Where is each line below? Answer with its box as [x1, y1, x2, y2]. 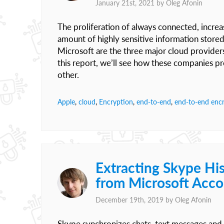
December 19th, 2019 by [95, 195, 175, 204]
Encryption [99, 97, 133, 106]
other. [57, 69, 79, 80]
